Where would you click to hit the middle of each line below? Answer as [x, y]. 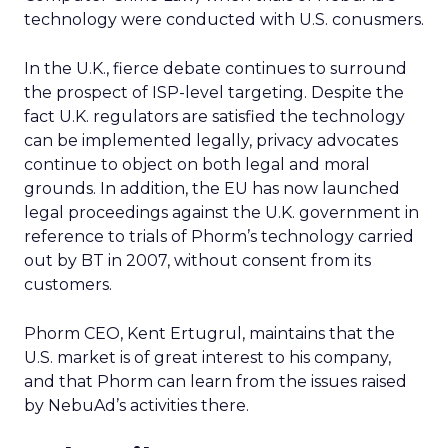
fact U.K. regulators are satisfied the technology [214, 116]
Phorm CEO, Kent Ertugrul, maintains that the [209, 333]
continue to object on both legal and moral [197, 164]
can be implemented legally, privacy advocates [211, 140]
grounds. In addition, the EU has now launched [212, 188]
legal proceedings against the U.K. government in [221, 212]
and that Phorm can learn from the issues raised [215, 381]
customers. [68, 284]
